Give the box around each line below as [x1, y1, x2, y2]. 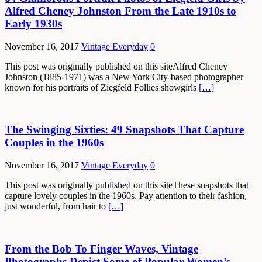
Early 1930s [5, 18, 62, 30]
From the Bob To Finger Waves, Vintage [5, 242, 198, 255]
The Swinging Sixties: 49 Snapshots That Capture [5, 123, 244, 136]
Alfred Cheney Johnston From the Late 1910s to [5, 5, 236, 18]
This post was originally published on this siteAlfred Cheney [5, 61, 227, 71]
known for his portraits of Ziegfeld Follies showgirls [5, 82, 199, 92]
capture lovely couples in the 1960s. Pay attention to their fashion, [5, 191, 247, 201]
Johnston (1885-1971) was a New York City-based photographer [5, 71, 243, 82]
